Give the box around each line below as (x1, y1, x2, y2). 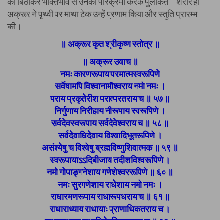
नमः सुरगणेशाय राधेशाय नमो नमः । (57, 179, 163, 190)
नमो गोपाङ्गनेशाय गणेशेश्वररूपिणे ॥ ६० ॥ (47, 166, 173, 177)
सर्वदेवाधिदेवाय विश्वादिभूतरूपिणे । (58, 130, 162, 140)
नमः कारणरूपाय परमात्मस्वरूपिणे (60, 68, 160, 79)
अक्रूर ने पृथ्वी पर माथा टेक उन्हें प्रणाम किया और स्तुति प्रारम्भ (7, 8, 197, 19)
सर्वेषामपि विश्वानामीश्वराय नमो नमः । (55, 81, 165, 91)
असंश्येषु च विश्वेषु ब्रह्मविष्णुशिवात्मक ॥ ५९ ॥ (42, 142, 178, 153)
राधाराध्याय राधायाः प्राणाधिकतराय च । (50, 203, 170, 214)
